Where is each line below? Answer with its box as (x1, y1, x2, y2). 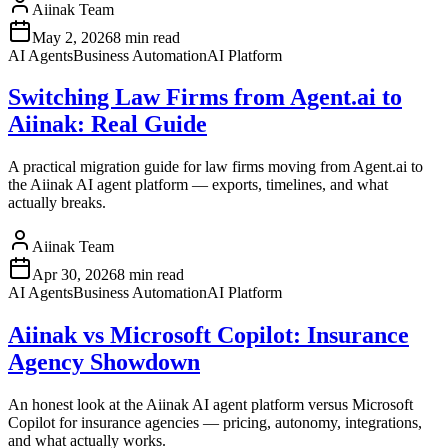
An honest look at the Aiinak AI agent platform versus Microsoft (8, 396, 413, 414)
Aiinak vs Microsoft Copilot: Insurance (8, 322, 409, 349)
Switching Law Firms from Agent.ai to (8, 84, 402, 111)
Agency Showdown (8, 349, 200, 376)
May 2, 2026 (32, 28, 113, 46)
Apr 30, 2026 (32, 266, 117, 284)
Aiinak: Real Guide (8, 111, 207, 138)
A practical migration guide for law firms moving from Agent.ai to (8, 158, 423, 176)
